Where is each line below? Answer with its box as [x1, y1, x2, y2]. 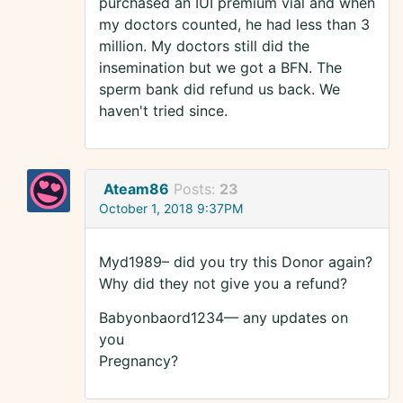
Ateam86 [103, 180, 169, 199]
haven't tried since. [99, 102, 228, 121]
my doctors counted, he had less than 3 [99, 15, 370, 34]
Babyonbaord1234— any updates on [99, 309, 348, 327]
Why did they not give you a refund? [99, 274, 347, 293]
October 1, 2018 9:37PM [99, 201, 243, 217]
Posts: [174, 180, 219, 199]
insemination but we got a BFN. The [99, 58, 342, 77]
